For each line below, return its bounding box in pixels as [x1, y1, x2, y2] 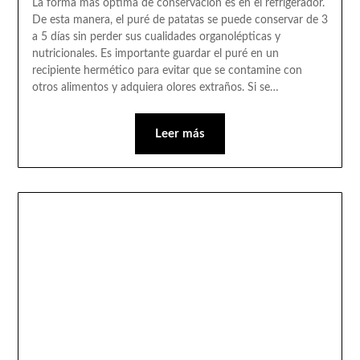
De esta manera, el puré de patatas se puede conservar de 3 [31, 14, 328, 26]
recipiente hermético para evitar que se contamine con [31, 64, 302, 76]
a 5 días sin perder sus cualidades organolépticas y [31, 31, 280, 43]
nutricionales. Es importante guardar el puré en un [31, 47, 279, 59]
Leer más [155, 127, 205, 140]
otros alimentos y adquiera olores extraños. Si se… [31, 81, 279, 93]
